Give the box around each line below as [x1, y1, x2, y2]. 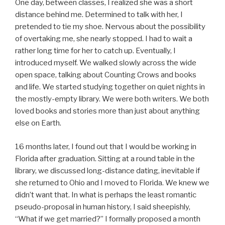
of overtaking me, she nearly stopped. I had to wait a [15, 34, 192, 44]
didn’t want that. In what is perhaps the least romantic [15, 190, 196, 199]
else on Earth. [15, 119, 61, 128]
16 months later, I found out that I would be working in [15, 142, 196, 151]
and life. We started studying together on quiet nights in [15, 82, 205, 92]
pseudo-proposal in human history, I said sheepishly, [15, 202, 190, 211]
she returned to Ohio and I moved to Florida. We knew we [15, 178, 209, 187]
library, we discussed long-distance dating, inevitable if [15, 166, 200, 175]
